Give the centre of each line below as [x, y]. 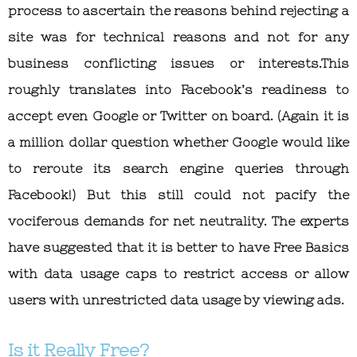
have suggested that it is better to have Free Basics [178, 247]
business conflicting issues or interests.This [178, 63]
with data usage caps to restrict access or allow [178, 273]
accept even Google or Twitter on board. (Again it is [178, 115]
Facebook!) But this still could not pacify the [178, 194]
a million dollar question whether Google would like [178, 141]
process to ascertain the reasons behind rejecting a [178, 10]
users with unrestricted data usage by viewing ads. [176, 299]
